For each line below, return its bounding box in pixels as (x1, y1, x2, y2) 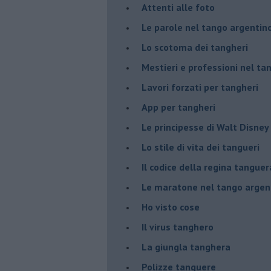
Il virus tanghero (142, 220, 214, 233)
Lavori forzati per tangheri (142, 80, 258, 93)
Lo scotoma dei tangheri (142, 41, 248, 53)
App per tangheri (142, 100, 215, 113)
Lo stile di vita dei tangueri (142, 140, 260, 153)
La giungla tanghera (142, 240, 230, 253)
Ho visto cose (142, 200, 200, 213)
